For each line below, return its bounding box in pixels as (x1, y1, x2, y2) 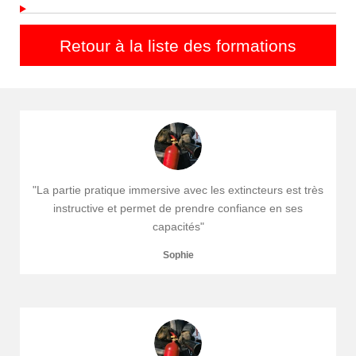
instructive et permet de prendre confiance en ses (53, 202, 303, 215)
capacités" (152, 220, 204, 234)
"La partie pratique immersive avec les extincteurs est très (33, 184, 323, 197)
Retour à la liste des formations (60, 36, 296, 55)
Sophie (162, 250, 194, 261)
